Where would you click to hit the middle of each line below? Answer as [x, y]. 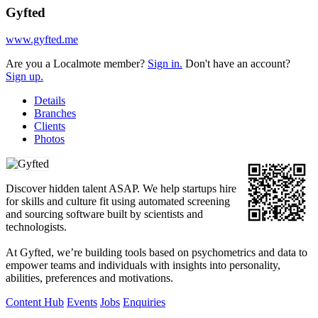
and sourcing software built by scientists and [104, 214]
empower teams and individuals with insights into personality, [143, 265]
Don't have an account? [236, 64]
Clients [50, 126]
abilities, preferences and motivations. [89, 278]
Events [82, 302]
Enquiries [144, 302]
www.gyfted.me [42, 40]
